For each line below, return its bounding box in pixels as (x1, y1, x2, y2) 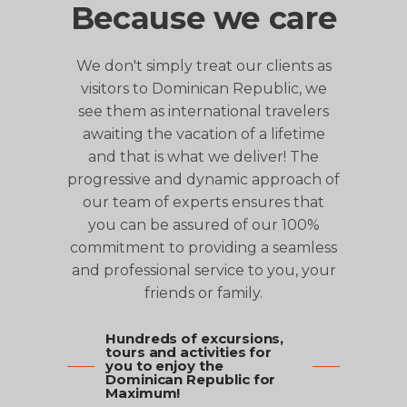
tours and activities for (105, 342, 273, 361)
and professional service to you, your (71, 261, 336, 279)
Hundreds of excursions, (105, 329, 284, 347)
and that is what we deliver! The (88, 147, 319, 165)
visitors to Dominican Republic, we (80, 79, 327, 97)
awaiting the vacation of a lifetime (82, 124, 325, 143)
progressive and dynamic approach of (67, 170, 340, 188)
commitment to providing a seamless (70, 238, 337, 256)
